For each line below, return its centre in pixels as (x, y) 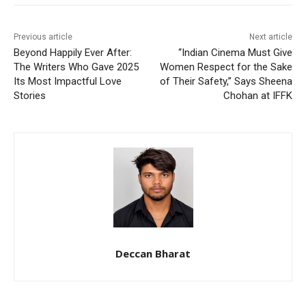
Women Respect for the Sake (226, 67)
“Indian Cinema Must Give (235, 52)
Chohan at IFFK (258, 95)
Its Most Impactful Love (68, 81)
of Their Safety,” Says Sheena (226, 81)
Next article (270, 37)
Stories (30, 95)
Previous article (43, 37)
